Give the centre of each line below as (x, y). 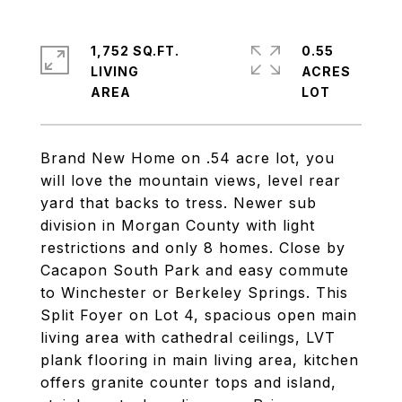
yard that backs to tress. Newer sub (179, 203)
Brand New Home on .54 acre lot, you (188, 158)
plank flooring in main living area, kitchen (200, 360)
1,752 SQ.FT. (135, 51)
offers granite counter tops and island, (188, 382)
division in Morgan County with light (178, 225)
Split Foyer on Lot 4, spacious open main (199, 315)
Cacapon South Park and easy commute (195, 270)
